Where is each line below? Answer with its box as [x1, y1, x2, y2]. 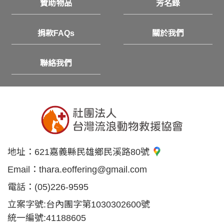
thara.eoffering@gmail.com [39, 164, 147, 175]
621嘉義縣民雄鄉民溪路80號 [34, 147, 152, 157]
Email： [7, 164, 39, 175]
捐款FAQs [37, 29, 74, 38]
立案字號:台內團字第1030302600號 [7, 199, 150, 210]
